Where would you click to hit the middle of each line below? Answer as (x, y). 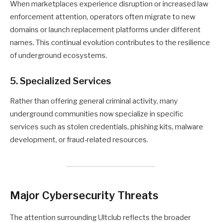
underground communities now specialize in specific (97, 114)
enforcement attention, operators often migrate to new (103, 17)
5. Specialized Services (60, 81)
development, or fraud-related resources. (79, 140)
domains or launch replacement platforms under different (105, 30)
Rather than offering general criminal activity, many (94, 101)
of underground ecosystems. (58, 56)
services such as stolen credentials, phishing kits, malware (107, 127)
